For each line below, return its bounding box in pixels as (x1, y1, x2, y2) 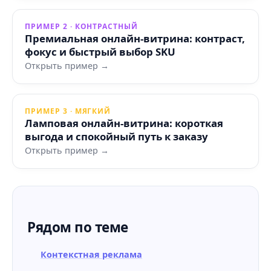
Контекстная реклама (41, 249, 142, 260)
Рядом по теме (27, 218, 128, 237)
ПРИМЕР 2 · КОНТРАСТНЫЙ (25, 21, 139, 31)
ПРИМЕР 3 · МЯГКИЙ (25, 106, 111, 116)
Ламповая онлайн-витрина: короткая (25, 116, 223, 130)
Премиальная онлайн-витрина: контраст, (25, 31, 245, 45)
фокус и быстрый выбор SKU (25, 45, 175, 59)
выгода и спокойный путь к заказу (25, 129, 208, 143)
